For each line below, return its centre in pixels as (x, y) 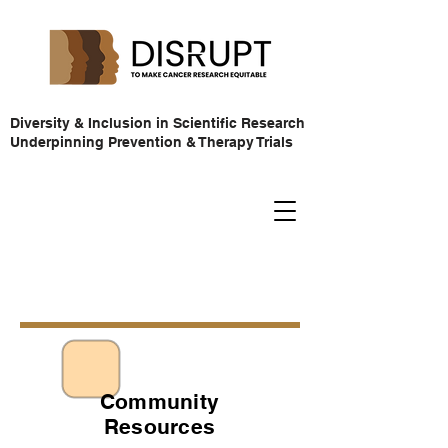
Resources (159, 426)
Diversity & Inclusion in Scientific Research (157, 123)
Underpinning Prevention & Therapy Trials (151, 142)
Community (159, 401)
